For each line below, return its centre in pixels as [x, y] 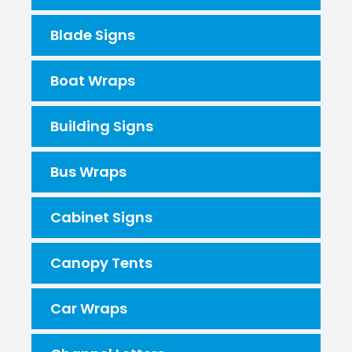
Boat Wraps [93, 81]
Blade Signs [93, 35]
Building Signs [102, 126]
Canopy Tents [101, 263]
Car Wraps [89, 308]
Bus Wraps [88, 172]
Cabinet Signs [101, 217]
